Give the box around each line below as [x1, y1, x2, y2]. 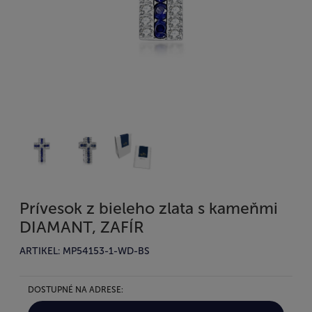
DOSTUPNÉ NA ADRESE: [28, 284, 123, 295]
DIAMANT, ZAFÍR [19, 217, 143, 237]
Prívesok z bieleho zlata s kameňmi [19, 198, 278, 218]
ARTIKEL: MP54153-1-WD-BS [19, 244, 150, 257]
